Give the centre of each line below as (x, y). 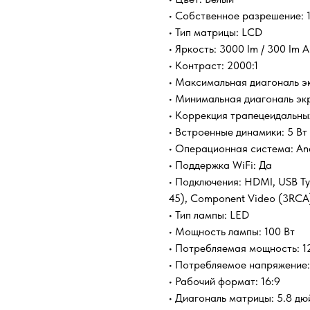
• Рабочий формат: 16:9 (225, 282)
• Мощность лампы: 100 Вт (232, 232)
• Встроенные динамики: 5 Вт (238, 132)
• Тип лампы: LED (209, 215)
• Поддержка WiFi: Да (220, 165)
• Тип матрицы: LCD (216, 33)
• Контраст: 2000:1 (213, 66)
